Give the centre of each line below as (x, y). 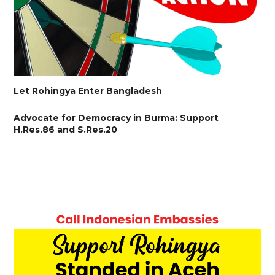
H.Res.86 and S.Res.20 (66, 130)
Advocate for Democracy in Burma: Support (116, 118)
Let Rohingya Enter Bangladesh (88, 91)
